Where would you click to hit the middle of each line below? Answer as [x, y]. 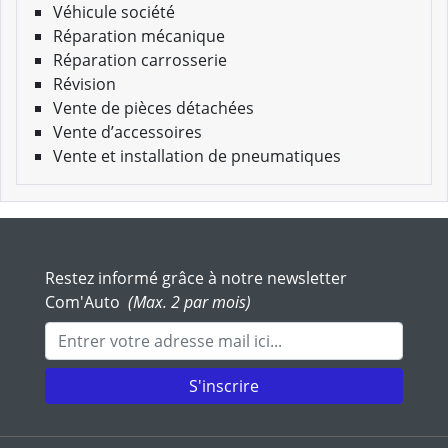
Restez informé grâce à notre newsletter [196, 278]
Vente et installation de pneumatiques [197, 156]
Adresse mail [92, 333]
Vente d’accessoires [127, 132]
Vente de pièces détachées [153, 108]
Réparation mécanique [139, 36]
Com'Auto [84, 302]
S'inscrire [224, 386]
